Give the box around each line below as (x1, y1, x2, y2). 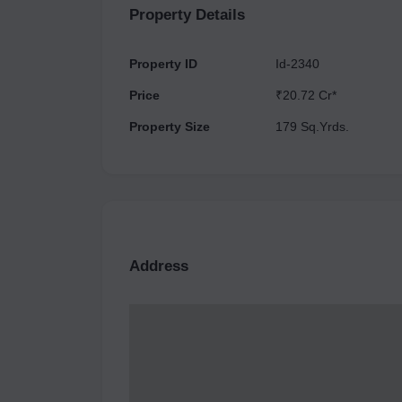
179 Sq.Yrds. (275, 119, 349, 134)
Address (129, 258, 188, 275)
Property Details (129, 6, 245, 23)
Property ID (129, 57, 197, 71)
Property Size (129, 119, 210, 134)
